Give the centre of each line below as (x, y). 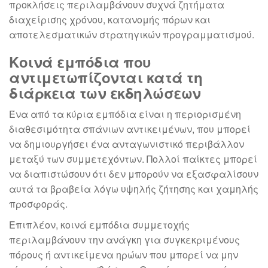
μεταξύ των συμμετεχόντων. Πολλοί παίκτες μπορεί (133, 159)
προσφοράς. (38, 203)
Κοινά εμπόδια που (80, 61)
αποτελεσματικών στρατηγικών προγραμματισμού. (132, 34)
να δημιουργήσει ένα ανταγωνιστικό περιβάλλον (127, 144)
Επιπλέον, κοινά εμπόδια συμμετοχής (99, 224)
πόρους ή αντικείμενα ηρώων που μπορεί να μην (124, 254)
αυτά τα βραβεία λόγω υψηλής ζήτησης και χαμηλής (134, 188)
